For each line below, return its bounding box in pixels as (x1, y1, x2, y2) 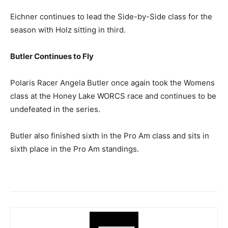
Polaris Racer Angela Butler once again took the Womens (10, 78, 215, 88)
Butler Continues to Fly (10, 51, 94, 62)
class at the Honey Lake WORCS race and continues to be (10, 91, 216, 101)
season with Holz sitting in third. (10, 25, 126, 35)
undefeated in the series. (10, 104, 100, 115)
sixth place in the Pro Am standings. (10, 144, 139, 154)
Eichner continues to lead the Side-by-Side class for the (10, 12, 212, 22)
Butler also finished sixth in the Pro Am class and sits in (10, 131, 209, 141)
